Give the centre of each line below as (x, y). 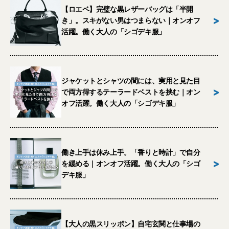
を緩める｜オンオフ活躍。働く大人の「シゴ (131, 164)
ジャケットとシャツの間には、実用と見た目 (131, 81)
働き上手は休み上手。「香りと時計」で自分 (131, 152)
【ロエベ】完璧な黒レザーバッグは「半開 (128, 9)
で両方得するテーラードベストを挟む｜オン (131, 92)
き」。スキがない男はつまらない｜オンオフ (131, 20)
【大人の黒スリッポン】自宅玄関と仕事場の (131, 224)
